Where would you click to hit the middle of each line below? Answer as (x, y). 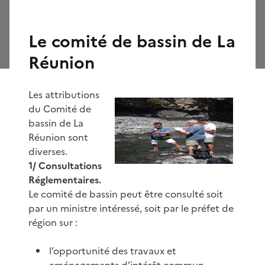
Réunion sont (58, 137)
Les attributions (64, 94)
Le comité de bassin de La (132, 41)
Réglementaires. (65, 180)
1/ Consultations (65, 165)
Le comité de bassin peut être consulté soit (126, 194)
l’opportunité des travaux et (113, 251)
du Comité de (60, 109)
